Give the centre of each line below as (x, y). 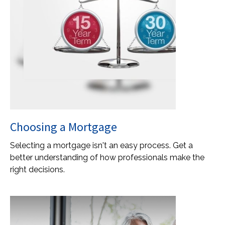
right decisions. (37, 170)
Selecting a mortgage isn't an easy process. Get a (101, 145)
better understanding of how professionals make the (107, 157)
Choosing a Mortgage (64, 127)
